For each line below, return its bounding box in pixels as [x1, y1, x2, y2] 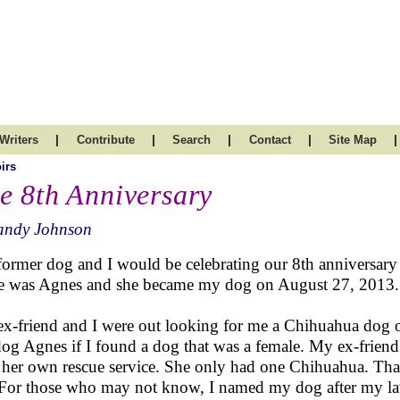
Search [172, 133, 211, 146]
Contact [248, 133, 291, 146]
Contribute [76, 133, 135, 146]
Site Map [329, 133, 377, 146]
